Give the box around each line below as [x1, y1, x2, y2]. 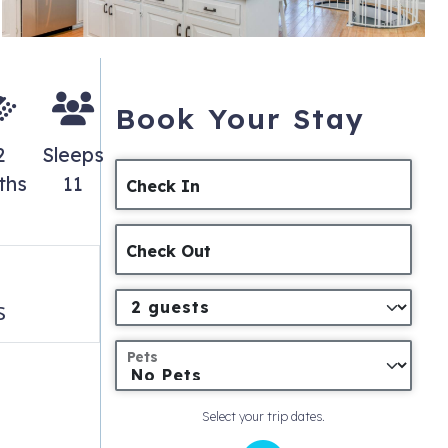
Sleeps [42, 142, 105, 168]
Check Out [126, 241, 212, 262]
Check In [126, 176, 201, 197]
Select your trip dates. [201, 408, 325, 424]
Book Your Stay [114, 101, 366, 137]
